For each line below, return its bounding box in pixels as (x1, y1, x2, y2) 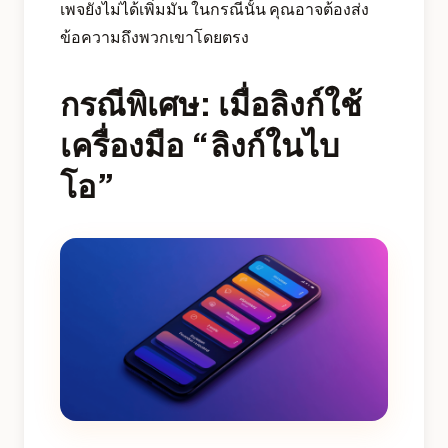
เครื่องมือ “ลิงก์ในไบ (60, 123, 339, 164)
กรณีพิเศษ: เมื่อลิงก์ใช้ (60, 82, 362, 123)
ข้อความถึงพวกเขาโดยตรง (60, 25, 249, 47)
